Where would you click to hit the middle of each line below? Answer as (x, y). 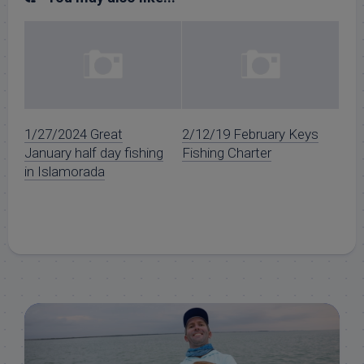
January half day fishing (94, 153)
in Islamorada (65, 172)
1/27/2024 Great (74, 134)
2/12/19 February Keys (250, 134)
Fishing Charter (227, 153)
